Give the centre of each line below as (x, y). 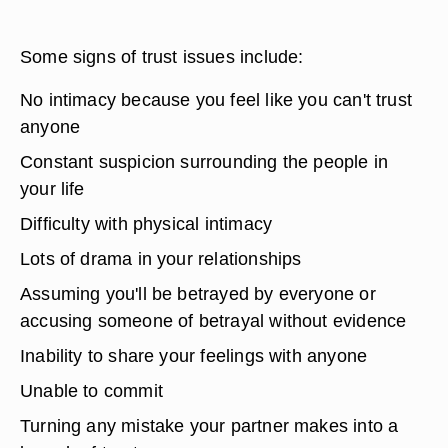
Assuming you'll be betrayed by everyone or (198, 293)
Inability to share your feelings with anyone (194, 355)
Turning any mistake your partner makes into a (209, 425)
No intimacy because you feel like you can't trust (216, 99)
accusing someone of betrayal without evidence (213, 320)
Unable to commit (91, 390)
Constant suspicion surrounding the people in (204, 161)
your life (52, 188)
